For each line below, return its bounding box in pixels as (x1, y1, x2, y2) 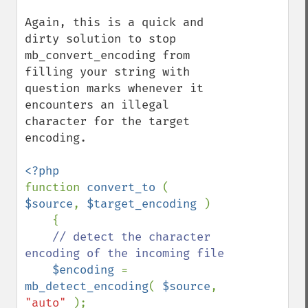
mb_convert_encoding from (25, 48, 190, 63)
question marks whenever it (25, 81, 203, 96)
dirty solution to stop (25, 32, 176, 46)
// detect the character (52, 230, 210, 244)
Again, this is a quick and (25, 15, 203, 30)
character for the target (25, 114, 190, 129)
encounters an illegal (25, 98, 169, 112)
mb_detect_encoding (25, 279, 148, 294)
